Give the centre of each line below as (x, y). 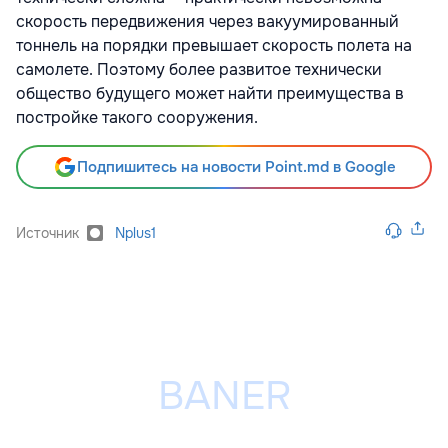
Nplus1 (135, 232)
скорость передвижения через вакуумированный (207, 21)
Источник (47, 232)
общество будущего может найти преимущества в (210, 93)
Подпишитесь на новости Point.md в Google (236, 166)
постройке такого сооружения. (137, 117)
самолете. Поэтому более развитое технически (199, 69)
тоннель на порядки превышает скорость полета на (214, 45)
